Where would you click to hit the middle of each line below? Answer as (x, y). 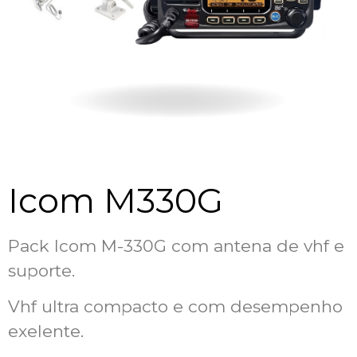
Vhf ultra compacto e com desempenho (175, 307)
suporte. (41, 270)
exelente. (46, 331)
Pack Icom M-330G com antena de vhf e (176, 245)
